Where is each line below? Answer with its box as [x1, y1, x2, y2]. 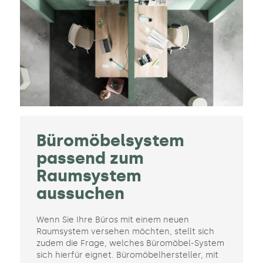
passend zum [36, 149, 144, 168]
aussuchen [36, 184, 124, 204]
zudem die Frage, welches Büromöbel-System [36, 238, 224, 249]
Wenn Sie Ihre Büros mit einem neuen [36, 215, 189, 225]
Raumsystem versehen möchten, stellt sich [36, 227, 214, 237]
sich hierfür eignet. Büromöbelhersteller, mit [36, 250, 218, 261]
